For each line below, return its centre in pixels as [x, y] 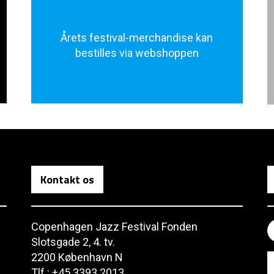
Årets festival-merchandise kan [137, 38]
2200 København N [77, 257]
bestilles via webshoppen [137, 53]
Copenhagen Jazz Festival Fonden [114, 227]
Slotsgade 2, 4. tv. [73, 242]
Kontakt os [67, 180]
